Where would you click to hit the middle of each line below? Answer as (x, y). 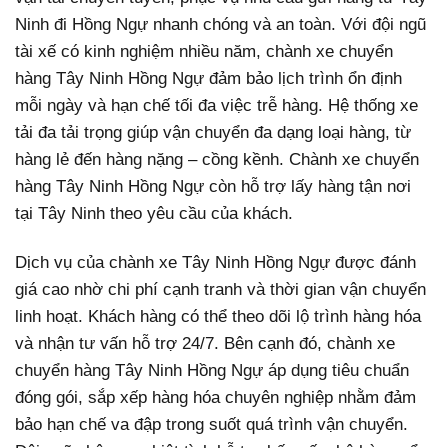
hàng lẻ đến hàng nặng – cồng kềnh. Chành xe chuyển (217, 160)
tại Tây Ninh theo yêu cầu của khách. (156, 214)
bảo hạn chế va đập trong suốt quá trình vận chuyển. (211, 425)
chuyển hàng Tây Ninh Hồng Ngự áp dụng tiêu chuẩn (212, 371)
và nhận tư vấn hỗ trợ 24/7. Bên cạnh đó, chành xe (205, 344)
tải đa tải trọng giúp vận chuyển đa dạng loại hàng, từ (213, 133)
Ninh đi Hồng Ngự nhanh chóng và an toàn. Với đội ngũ (220, 25)
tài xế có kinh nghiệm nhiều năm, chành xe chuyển (204, 52)
